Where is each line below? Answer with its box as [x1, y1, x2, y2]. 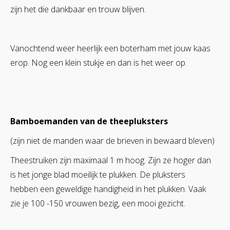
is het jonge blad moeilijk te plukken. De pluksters [10, 168, 185, 180]
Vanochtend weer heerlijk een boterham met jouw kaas [10, 42, 210, 54]
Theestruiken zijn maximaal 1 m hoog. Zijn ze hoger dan [10, 154, 211, 166]
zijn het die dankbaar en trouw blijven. [10, 3, 146, 15]
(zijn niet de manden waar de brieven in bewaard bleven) [10, 135, 215, 146]
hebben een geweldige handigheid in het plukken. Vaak [10, 183, 206, 195]
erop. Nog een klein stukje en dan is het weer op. [10, 56, 187, 68]
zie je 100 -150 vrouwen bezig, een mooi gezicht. [10, 197, 185, 209]
